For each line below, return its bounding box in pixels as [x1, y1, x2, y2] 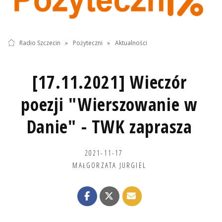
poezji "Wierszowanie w [21, 92, 198, 117]
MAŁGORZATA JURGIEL [72, 160, 146, 170]
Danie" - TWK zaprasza [26, 114, 192, 139]
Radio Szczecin [19, 38, 60, 47]
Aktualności [115, 38, 148, 47]
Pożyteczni [72, 38, 103, 47]
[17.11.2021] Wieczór [32, 70, 187, 95]
